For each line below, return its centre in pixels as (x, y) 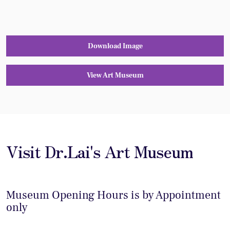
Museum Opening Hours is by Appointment (113, 195)
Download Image (115, 46)
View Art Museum (115, 75)
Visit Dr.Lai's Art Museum (99, 151)
